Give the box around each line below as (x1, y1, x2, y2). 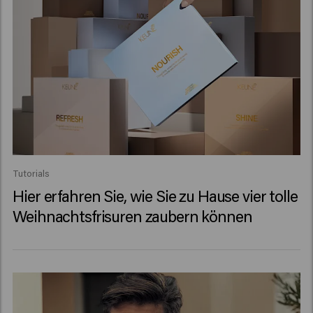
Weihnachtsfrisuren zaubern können (13, 205, 252, 227)
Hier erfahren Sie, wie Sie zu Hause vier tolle (13, 185, 298, 207)
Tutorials (13, 167, 50, 180)
